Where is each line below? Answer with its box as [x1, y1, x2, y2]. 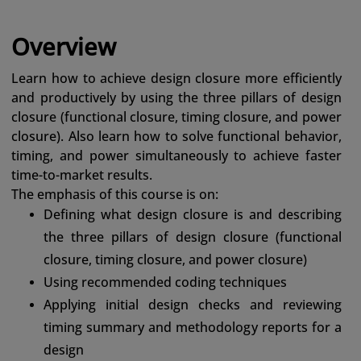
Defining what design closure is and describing [44, 205, 342, 224]
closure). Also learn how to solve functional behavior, [11, 127, 342, 146]
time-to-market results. [11, 166, 153, 185]
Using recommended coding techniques [44, 273, 288, 292]
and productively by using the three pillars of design [11, 89, 342, 107]
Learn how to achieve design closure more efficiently [11, 69, 342, 88]
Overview [11, 31, 117, 63]
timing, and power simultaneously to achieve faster [11, 147, 342, 165]
